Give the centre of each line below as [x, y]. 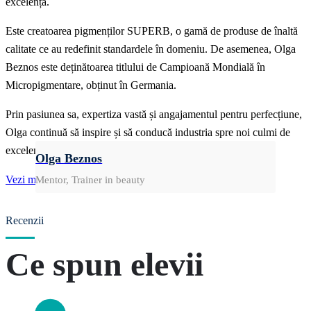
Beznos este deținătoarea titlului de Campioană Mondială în [135, 67]
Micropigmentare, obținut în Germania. [91, 85]
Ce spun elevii [104, 264]
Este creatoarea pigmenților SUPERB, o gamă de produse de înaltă [152, 31]
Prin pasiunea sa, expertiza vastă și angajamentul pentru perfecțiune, [154, 115]
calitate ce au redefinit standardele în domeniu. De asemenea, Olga [151, 49]
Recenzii [25, 221]
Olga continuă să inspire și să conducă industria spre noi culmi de [148, 133]
